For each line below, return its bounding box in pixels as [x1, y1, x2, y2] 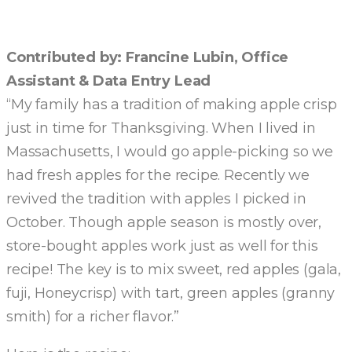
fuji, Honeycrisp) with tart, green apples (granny [6, 284, 335, 302]
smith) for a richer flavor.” [6, 308, 183, 325]
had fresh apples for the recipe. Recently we [6, 167, 310, 184]
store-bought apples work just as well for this [6, 237, 318, 255]
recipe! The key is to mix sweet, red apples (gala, [6, 261, 342, 278]
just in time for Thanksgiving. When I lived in [6, 119, 316, 137]
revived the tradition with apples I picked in [6, 190, 306, 207]
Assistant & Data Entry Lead [6, 72, 211, 90]
